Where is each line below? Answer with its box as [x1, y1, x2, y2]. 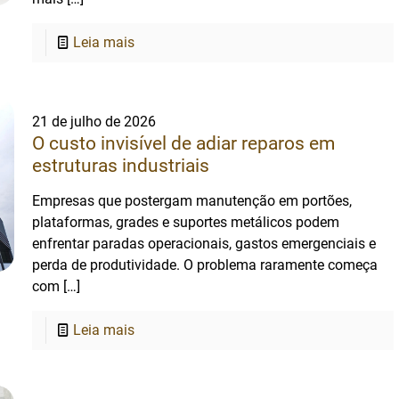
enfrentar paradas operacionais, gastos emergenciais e [32, 235, 377, 252]
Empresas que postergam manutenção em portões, [32, 192, 353, 209]
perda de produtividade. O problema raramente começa [32, 256, 379, 273]
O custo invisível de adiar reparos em [32, 133, 336, 154]
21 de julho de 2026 [32, 113, 157, 130]
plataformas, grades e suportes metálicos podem [32, 214, 340, 231]
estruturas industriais [32, 155, 210, 176]
